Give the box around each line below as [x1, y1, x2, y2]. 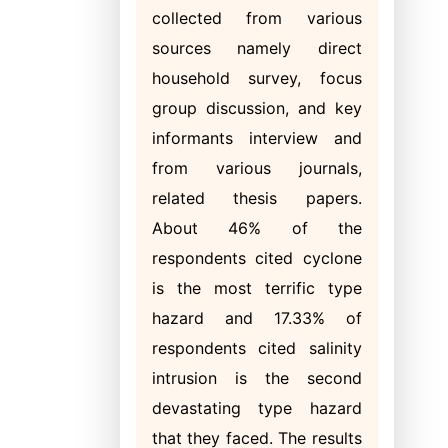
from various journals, [152, 158, 362, 178]
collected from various [152, 8, 362, 28]
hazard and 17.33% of [152, 308, 362, 328]
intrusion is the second [152, 368, 362, 388]
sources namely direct [152, 38, 362, 58]
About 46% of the [152, 218, 362, 238]
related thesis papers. [152, 188, 362, 208]
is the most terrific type [152, 278, 362, 298]
